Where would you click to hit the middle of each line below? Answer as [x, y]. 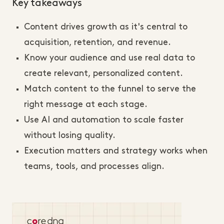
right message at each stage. [86, 104]
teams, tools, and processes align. [94, 166]
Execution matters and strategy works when [116, 151]
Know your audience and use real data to [109, 58]
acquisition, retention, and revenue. [98, 42]
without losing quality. [71, 135]
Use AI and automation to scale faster [104, 120]
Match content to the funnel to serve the [110, 89]
